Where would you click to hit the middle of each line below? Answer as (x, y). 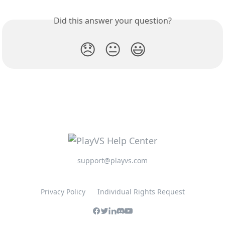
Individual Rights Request (141, 192)
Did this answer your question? (113, 21)
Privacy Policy (63, 192)
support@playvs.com (113, 160)
